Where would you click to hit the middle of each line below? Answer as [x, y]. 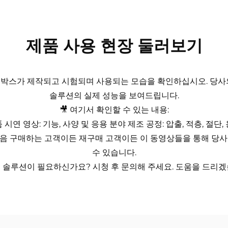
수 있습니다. [114, 152]
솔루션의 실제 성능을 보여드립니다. [114, 95]
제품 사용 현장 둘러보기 [114, 45]
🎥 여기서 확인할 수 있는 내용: [114, 109]
